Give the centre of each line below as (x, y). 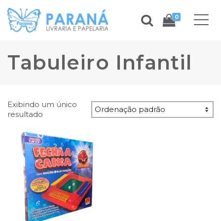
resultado (25, 114)
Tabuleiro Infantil (100, 62)
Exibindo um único (42, 104)
